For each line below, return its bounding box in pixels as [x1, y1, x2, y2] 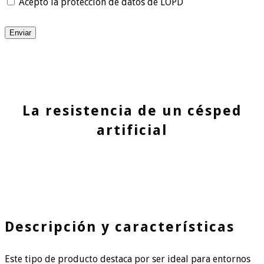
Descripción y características [5, 219, 235, 236]
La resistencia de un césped [22, 103, 242, 120]
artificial [96, 122, 168, 139]
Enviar [9, 28, 31, 38]
